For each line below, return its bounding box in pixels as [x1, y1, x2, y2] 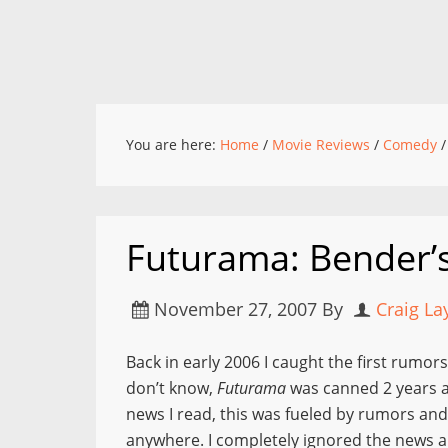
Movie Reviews [272, 135, 370, 154]
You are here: [126, 135, 220, 154]
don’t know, [126, 377, 217, 399]
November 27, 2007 [154, 297, 317, 321]
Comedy [383, 135, 437, 154]
